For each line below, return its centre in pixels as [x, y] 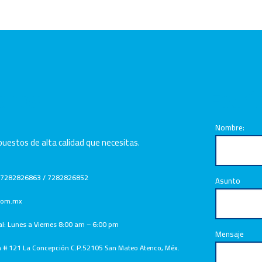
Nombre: [230, 128]
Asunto [228, 181]
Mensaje [230, 234]
